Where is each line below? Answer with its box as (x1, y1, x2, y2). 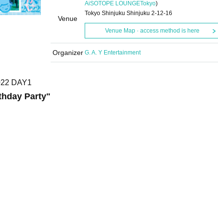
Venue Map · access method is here (105, 27, 200, 34)
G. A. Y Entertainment (85, 49, 141, 56)
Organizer (52, 49, 83, 56)
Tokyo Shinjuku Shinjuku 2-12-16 (85, 10, 172, 17)
